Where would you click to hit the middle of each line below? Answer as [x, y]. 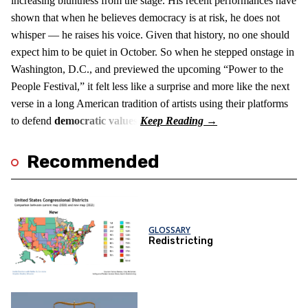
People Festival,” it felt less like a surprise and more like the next [150, 87]
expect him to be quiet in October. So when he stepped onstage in [153, 52]
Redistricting [181, 241]
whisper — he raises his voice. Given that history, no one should [150, 35]
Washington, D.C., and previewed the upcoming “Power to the [147, 69]
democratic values [96, 121]
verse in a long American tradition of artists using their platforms [150, 104]
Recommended [93, 162]
